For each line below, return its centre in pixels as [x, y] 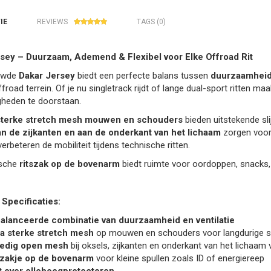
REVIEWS [52, 22]
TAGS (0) [151, 22]
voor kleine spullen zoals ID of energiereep [179, 259]
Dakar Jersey [47, 76]
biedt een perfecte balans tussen [142, 76]
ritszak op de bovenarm [69, 164]
